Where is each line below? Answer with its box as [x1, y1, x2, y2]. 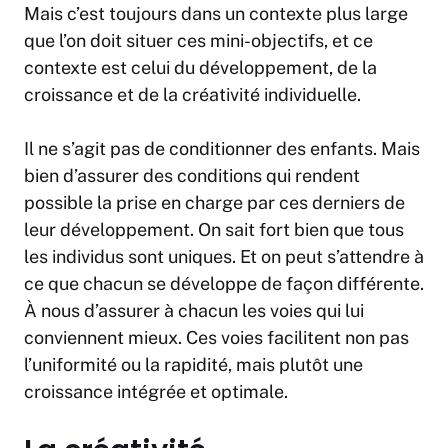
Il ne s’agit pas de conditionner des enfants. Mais [24, 138, 420, 160]
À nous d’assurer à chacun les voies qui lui [24, 300, 364, 322]
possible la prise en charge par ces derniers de [24, 192, 405, 214]
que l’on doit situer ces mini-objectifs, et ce [24, 30, 373, 52]
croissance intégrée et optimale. [24, 381, 288, 403]
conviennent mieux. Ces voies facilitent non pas [24, 327, 409, 349]
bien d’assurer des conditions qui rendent [24, 165, 360, 187]
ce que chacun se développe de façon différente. [24, 273, 424, 295]
